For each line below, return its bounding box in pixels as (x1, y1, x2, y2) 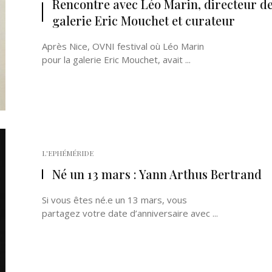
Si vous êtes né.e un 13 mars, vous (42, 194, 187, 206)
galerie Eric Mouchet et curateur (52, 12, 235, 29)
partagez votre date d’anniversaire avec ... (42, 207, 218, 219)
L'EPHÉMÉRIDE (42, 148, 93, 158)
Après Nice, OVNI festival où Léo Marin (42, 40, 204, 52)
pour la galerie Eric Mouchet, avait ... (42, 53, 191, 66)
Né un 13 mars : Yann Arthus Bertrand (52, 166, 262, 182)
